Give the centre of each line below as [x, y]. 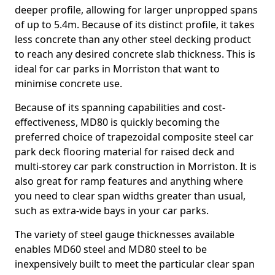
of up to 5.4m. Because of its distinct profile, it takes [135, 25]
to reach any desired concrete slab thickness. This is [135, 54]
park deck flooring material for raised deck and [125, 152]
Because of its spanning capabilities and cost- [120, 107]
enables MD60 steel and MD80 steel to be [111, 249]
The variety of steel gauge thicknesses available [125, 234]
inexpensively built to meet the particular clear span [135, 264]
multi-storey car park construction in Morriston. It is [136, 166]
